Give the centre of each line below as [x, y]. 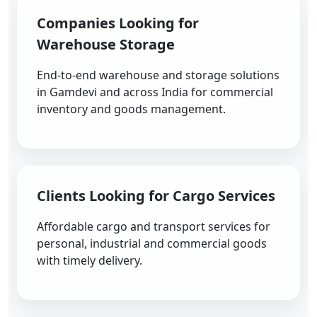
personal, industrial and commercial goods [152, 243]
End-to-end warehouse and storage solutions [158, 75]
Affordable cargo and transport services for [154, 226]
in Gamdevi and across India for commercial [155, 92]
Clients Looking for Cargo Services [156, 196]
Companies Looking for [118, 23]
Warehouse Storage [106, 44]
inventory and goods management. [131, 109]
